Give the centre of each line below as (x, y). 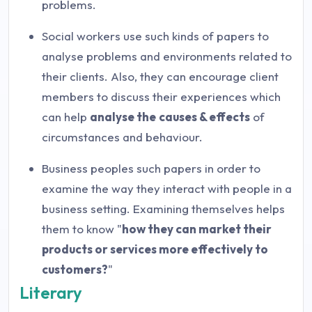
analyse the (123, 117)
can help (66, 117)
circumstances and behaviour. (122, 137)
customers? (75, 269)
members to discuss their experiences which (161, 96)
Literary (51, 292)
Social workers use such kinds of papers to (155, 36)
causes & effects (204, 117)
